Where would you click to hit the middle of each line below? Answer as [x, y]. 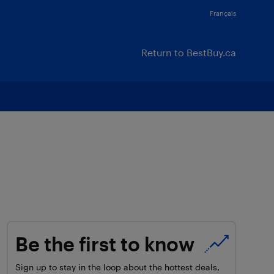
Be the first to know [105, 244]
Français [223, 13]
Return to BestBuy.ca [189, 52]
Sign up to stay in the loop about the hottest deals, [118, 267]
